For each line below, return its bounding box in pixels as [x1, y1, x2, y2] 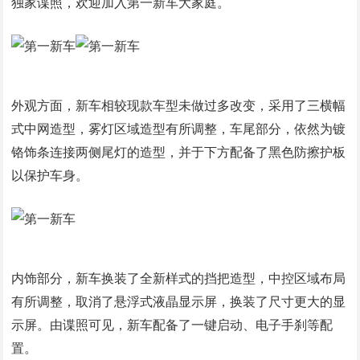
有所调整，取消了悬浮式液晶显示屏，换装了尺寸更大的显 [11, 295, 346, 309]
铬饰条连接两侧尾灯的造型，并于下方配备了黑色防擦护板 [11, 145, 346, 159]
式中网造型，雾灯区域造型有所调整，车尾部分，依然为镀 [11, 122, 346, 136]
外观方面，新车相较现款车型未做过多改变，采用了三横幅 [11, 99, 346, 112]
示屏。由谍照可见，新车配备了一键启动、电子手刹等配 [11, 318, 333, 332]
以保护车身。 [11, 169, 89, 182]
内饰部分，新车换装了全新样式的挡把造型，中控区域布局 [11, 272, 346, 285]
